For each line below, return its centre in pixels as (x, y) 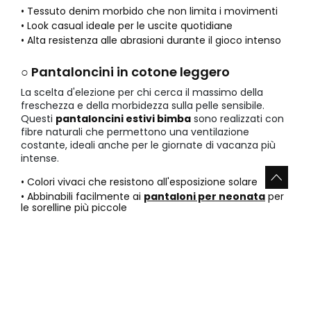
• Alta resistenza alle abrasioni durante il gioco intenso (151, 41)
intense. (40, 159)
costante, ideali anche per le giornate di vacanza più (148, 145)
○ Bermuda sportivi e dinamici (117, 254)
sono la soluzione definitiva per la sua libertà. (129, 288)
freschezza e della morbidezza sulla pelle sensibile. (143, 106)
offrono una (217, 301)
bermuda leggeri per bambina (106, 301)
